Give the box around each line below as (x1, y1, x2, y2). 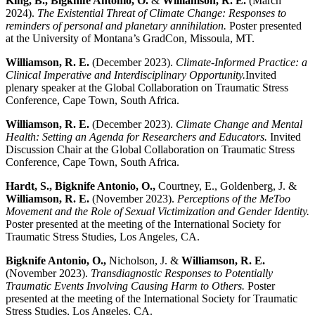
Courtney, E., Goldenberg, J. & (155, 180, 297, 193)
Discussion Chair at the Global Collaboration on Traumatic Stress (6, 143, 295, 156)
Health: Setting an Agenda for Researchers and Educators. (6, 131, 267, 143)
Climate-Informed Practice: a (176, 56, 307, 69)
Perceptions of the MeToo (177, 193, 290, 205)
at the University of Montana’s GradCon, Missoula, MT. (6, 32, 255, 45)
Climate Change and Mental (176, 118, 302, 131)
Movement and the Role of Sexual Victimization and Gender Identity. (6, 205, 309, 218)
